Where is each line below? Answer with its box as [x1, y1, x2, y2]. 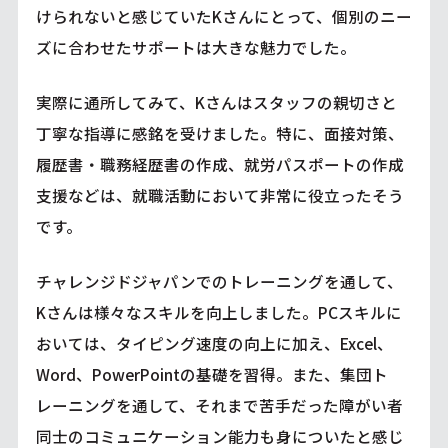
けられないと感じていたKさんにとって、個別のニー [35, 5, 412, 28]
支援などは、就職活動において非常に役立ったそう [35, 184, 404, 207]
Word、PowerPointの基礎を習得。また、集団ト [35, 362, 388, 385]
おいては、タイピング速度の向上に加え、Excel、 [35, 331, 393, 354]
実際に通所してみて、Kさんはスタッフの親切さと [35, 91, 397, 114]
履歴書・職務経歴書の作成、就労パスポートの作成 [35, 153, 404, 176]
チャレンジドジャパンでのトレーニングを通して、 [35, 269, 403, 292]
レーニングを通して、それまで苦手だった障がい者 [35, 393, 403, 416]
